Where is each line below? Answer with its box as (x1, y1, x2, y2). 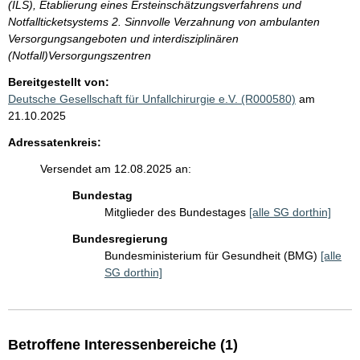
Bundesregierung (72, 232, 168, 246)
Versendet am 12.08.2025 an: (40, 162, 191, 176)
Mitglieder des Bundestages (104, 206, 249, 219)
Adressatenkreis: (8, 136, 101, 149)
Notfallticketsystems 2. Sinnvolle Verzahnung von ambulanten (8, 15, 320, 29)
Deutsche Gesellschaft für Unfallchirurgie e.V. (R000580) (8, 92, 296, 106)
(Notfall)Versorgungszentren (8, 49, 151, 63)
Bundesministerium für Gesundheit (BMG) (104, 249, 321, 263)
